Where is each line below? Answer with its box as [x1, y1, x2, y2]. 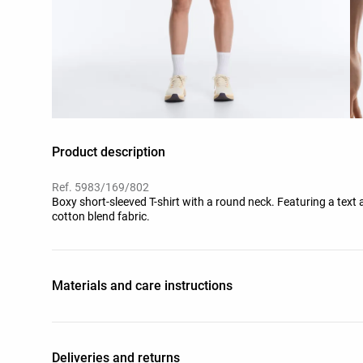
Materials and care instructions [52, 277, 233, 293]
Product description [52, 143, 165, 160]
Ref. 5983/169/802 [52, 180, 149, 194]
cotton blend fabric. [52, 209, 150, 223]
